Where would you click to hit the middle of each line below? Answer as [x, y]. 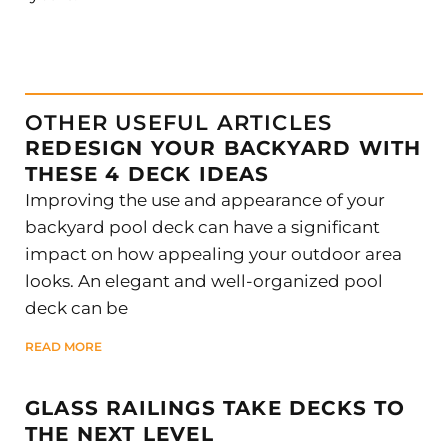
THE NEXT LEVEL [119, 433]
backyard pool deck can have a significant [202, 226]
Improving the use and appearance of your [205, 199]
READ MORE [63, 346]
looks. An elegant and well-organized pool [204, 280]
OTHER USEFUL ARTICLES [179, 122]
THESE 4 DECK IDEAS [147, 173]
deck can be [76, 307]
